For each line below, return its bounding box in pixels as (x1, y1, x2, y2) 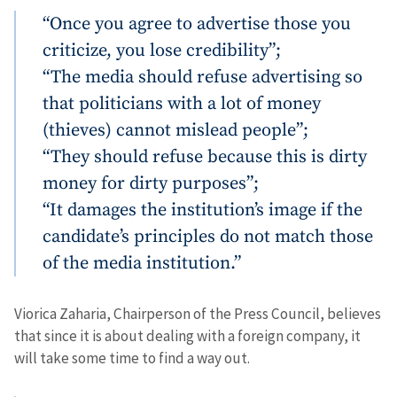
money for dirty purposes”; (43, 171, 259, 195)
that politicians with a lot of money (43, 91, 321, 115)
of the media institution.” (43, 251, 241, 275)
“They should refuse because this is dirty (43, 144, 367, 168)
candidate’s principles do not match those (43, 224, 373, 248)
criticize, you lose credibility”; (43, 38, 281, 62)
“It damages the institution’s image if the (43, 198, 362, 222)
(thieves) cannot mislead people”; (43, 118, 308, 142)
